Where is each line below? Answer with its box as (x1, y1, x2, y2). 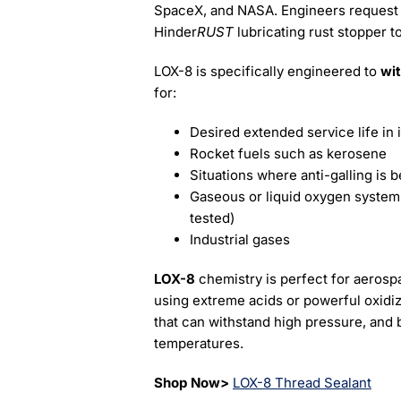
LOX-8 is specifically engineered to (153, 63, 380, 80)
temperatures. (153, 335, 243, 352)
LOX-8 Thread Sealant (232, 374, 371, 391)
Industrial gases (189, 231, 290, 248)
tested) (189, 209, 235, 226)
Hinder (153, 23, 197, 40)
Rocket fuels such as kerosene (189, 145, 387, 162)
